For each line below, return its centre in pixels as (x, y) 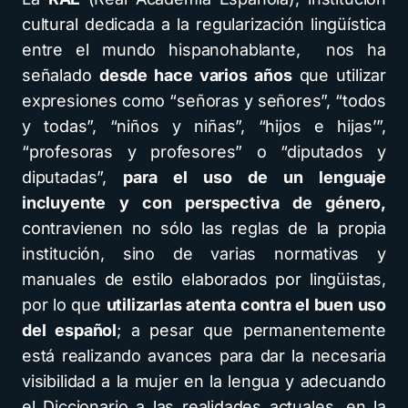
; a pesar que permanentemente (251, 331)
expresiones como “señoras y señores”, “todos (204, 101)
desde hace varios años (195, 76)
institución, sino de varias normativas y (204, 254)
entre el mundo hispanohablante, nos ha (204, 50)
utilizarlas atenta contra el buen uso (246, 305)
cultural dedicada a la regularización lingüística (204, 25)
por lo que (64, 305)
